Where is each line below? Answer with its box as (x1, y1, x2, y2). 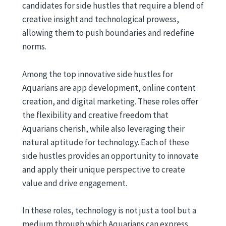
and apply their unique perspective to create (22, 163, 185, 175)
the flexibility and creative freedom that (22, 109, 168, 121)
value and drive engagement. (22, 177, 127, 189)
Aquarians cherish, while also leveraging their (22, 123, 185, 134)
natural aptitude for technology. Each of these (22, 136, 189, 148)
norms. (22, 41, 46, 52)
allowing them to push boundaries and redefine (22, 27, 194, 39)
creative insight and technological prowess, (22, 14, 179, 25)
